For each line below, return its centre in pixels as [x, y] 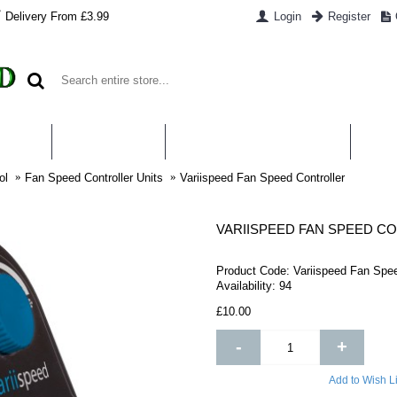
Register [349, 16]
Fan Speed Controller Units [94, 177]
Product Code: [255, 271]
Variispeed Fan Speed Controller [262, 177]
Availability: [248, 286]
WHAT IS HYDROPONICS [258, 141]
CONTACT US [109, 141]
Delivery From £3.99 [57, 16]
